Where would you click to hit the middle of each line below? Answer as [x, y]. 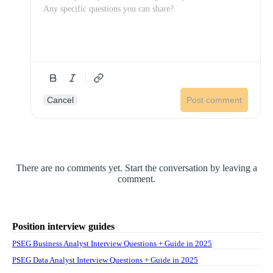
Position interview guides [63, 226]
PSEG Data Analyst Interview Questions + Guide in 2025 [105, 260]
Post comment [214, 100]
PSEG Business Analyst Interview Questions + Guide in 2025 [112, 243]
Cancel [60, 100]
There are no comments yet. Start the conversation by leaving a [136, 168]
